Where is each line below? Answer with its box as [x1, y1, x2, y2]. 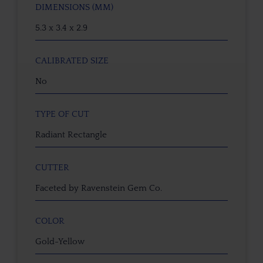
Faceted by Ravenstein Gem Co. [35, 183, 162, 193]
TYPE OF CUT [35, 109, 89, 119]
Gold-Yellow [35, 237, 85, 247]
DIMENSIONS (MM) [35, 2, 113, 12]
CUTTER [35, 163, 69, 173]
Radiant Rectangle [35, 130, 107, 140]
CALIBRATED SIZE [35, 56, 109, 66]
